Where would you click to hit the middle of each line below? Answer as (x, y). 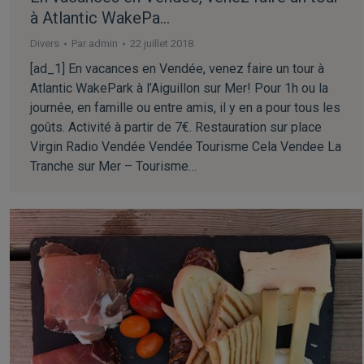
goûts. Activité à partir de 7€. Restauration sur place (176, 128)
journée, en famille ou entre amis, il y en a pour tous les (185, 108)
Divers (45, 44)
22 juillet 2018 (162, 44)
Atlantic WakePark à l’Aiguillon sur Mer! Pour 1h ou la (179, 89)
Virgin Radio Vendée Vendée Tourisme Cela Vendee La (186, 147)
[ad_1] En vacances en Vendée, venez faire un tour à (177, 69)
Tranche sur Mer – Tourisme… (113, 167)
